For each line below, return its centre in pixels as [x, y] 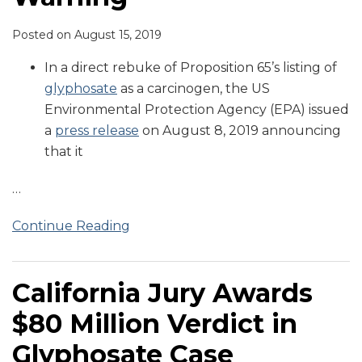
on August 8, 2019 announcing [240, 131]
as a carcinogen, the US [194, 89]
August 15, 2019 [118, 35]
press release [97, 131]
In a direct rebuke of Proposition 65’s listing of [191, 68]
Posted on [43, 35]
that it [64, 152]
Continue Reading [71, 226]
